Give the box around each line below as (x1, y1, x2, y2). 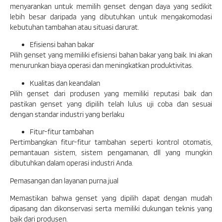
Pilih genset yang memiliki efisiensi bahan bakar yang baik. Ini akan (10, 51, 212, 60)
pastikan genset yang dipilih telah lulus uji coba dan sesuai (10, 99, 212, 109)
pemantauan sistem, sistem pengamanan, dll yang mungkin (10, 148, 212, 158)
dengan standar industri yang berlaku (10, 110, 124, 119)
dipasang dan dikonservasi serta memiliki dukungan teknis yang (10, 204, 212, 213)
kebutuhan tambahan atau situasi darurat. (10, 22, 139, 32)
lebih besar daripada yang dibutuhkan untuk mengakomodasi (10, 12, 212, 21)
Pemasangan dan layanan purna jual (10, 176, 118, 185)
